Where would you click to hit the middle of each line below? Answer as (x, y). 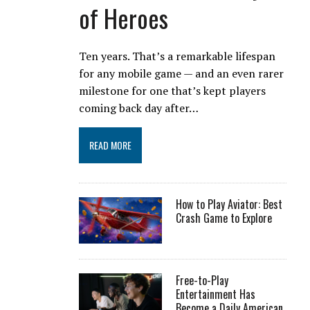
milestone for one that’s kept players (173, 90)
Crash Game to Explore (224, 218)
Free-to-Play (202, 280)
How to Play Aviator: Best (229, 204)
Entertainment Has (216, 294)
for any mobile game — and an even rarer (182, 73)
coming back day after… (139, 108)
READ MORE (111, 145)
